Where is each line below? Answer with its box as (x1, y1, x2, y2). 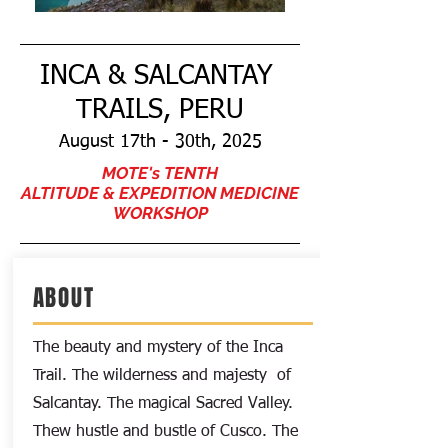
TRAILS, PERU (76, 97, 244, 124)
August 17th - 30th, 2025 (58, 133, 262, 151)
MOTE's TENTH (102, 163, 218, 183)
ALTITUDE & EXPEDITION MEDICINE (21, 183, 299, 203)
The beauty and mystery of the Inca (32, 340, 283, 356)
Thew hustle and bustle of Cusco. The (32, 424, 298, 440)
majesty (212, 368, 272, 384)
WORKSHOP (112, 203, 208, 223)
